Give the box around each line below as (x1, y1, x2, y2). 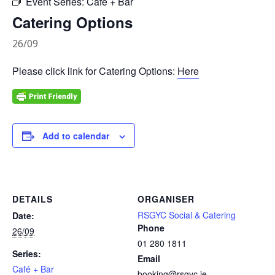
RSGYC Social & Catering (137, 209, 236, 222)
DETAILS (12, 193, 53, 206)
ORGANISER (137, 193, 195, 206)
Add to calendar (42, 130, 109, 142)
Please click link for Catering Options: (12, 64, 177, 79)
